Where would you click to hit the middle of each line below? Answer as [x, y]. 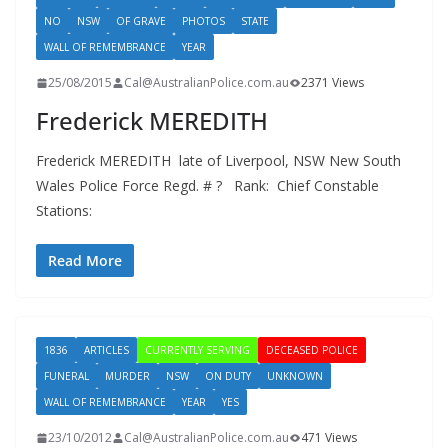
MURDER [127, 376]
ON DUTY [228, 376]
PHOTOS [203, 21]
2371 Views [332, 83]
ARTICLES [106, 350]
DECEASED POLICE [312, 350]
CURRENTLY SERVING [197, 350]
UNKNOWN [295, 376]
